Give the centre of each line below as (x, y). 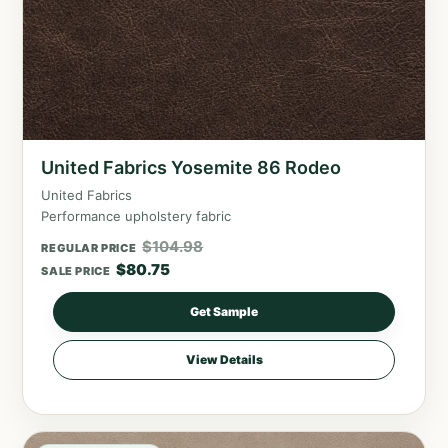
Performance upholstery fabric (136, 216)
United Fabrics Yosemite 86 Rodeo (191, 168)
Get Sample (224, 312)
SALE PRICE (76, 271)
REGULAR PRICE (89, 248)
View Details (224, 360)
